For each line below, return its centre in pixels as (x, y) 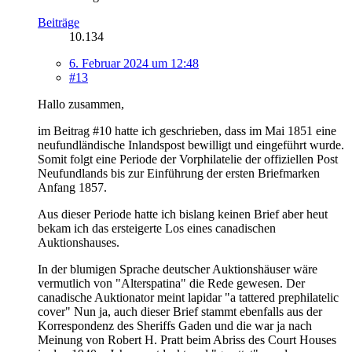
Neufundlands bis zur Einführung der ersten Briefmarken (179, 173)
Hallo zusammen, (81, 104)
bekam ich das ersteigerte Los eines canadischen (157, 228)
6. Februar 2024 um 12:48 (134, 63)
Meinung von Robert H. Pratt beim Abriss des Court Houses (187, 339)
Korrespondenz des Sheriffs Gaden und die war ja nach (175, 325)
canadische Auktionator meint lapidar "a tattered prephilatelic (188, 297)
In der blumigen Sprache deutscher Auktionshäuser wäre (178, 269)
